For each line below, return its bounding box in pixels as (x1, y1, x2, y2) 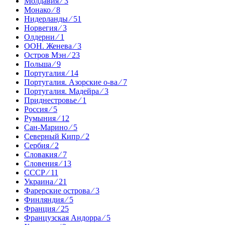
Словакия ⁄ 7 (24, 150, 67, 159)
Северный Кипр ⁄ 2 (24, 132, 89, 141)
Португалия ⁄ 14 (24, 68, 78, 77)
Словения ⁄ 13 (24, 159, 71, 168)
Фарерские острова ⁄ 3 (24, 186, 99, 195)
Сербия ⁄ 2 (24, 141, 59, 150)
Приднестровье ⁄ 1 (24, 95, 86, 104)
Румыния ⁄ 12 (24, 114, 69, 123)
